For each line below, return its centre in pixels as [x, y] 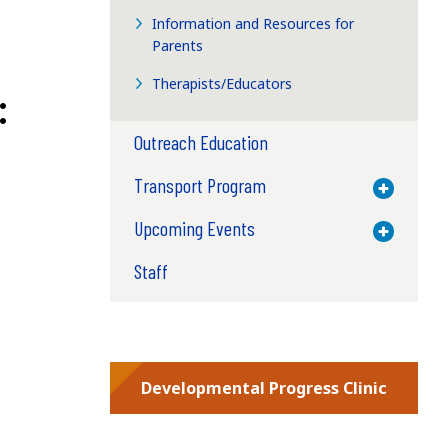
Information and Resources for [253, 23]
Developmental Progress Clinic [263, 387]
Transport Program [199, 184]
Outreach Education [200, 141]
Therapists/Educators [222, 83]
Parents [178, 45]
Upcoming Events [194, 227]
